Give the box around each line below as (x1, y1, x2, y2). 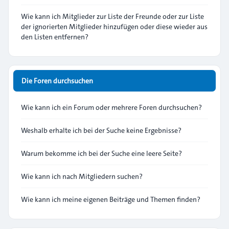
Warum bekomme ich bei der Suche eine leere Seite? (21, 148, 182, 158)
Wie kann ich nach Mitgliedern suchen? (21, 171, 143, 181)
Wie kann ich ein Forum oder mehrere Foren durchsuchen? (21, 102, 202, 112)
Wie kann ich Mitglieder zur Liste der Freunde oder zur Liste (21, 11, 204, 21)
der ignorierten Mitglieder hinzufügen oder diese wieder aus (21, 21, 208, 32)
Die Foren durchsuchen (21, 76, 93, 86)
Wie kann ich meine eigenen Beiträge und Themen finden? (21, 194, 200, 204)
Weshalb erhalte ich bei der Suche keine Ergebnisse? (21, 125, 181, 135)
